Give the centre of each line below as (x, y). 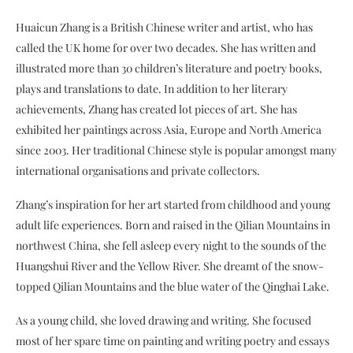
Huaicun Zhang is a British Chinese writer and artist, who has (164, 27)
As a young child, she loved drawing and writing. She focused (163, 320)
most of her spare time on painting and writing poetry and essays (173, 341)
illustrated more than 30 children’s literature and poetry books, (169, 68)
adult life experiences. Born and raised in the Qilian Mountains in (173, 225)
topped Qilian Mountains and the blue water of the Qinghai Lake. (173, 286)
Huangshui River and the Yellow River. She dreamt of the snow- (170, 266)
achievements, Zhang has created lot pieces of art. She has (156, 109)
